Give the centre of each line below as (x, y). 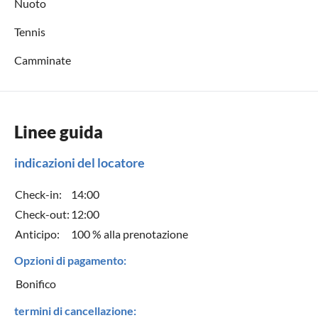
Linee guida (59, 131)
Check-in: (38, 194)
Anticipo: (37, 234)
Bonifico (36, 283)
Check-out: (42, 214)
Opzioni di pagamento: (70, 260)
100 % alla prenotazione (130, 234)
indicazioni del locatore (79, 162)
